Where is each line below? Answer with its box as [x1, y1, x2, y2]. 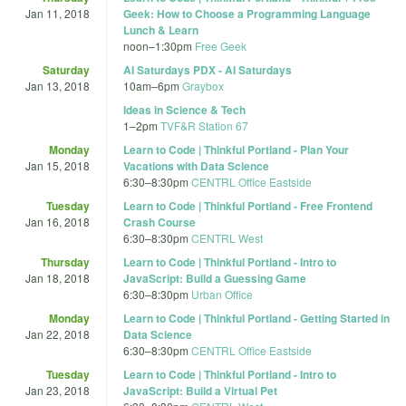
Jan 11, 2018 [25, 5, 90, 21]
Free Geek [195, 37, 246, 53]
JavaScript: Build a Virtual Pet [123, 382, 277, 399]
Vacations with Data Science [123, 157, 269, 174]
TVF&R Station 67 [160, 117, 248, 133]
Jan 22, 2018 [25, 325, 90, 342]
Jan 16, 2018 [25, 213, 90, 229]
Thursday [41, 253, 90, 270]
